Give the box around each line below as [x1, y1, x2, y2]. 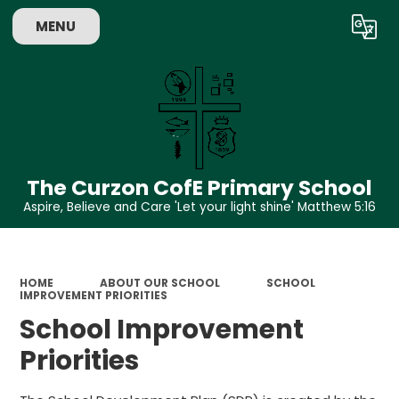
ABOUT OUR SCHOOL [99, 275, 220, 290]
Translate [300, 21, 358, 39]
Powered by [191, 21, 268, 39]
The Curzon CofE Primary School [27, 172, 372, 202]
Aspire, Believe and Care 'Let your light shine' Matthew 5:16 [23, 199, 376, 216]
